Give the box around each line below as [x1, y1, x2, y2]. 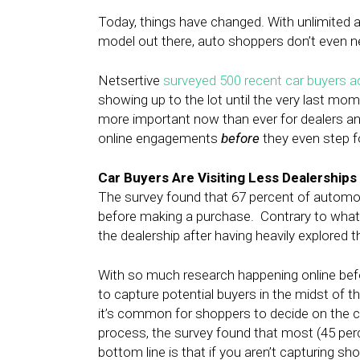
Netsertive [98, 72, 163, 88]
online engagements [98, 130, 221, 146]
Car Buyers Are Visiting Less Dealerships [98, 170, 357, 186]
